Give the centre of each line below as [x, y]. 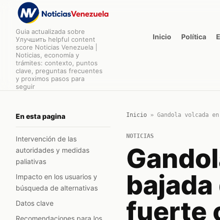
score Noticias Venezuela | [56, 47]
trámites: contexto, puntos [57, 63]
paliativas [31, 161]
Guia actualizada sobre [50, 31]
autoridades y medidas [53, 150]
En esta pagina [41, 116]
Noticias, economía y [47, 55]
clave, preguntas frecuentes [59, 71]
